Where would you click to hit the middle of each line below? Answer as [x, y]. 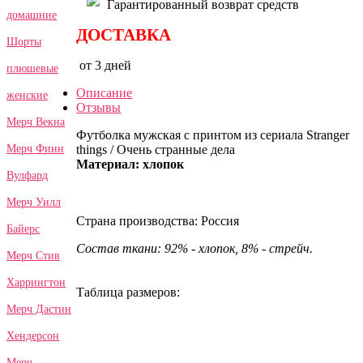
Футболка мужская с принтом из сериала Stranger [213, 135]
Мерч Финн [35, 148]
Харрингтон [36, 282]
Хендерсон [33, 335]
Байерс [23, 228]
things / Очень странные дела [156, 149]
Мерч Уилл [34, 202]
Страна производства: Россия [158, 220]
